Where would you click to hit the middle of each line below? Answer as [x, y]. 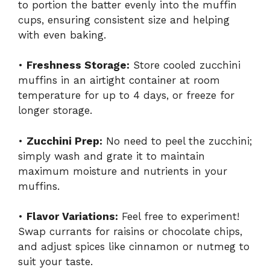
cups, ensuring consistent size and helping [124, 20]
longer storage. [55, 111]
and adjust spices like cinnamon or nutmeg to [134, 247]
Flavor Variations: [72, 217]
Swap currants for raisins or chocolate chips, [130, 232]
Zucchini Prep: [64, 141]
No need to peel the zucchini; [177, 141]
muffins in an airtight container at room [119, 80]
